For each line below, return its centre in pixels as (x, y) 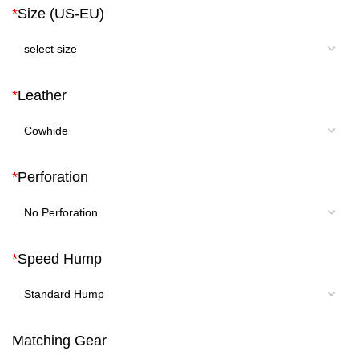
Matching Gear (59, 341)
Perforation (53, 177)
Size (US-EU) (61, 14)
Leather (42, 96)
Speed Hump (60, 259)
